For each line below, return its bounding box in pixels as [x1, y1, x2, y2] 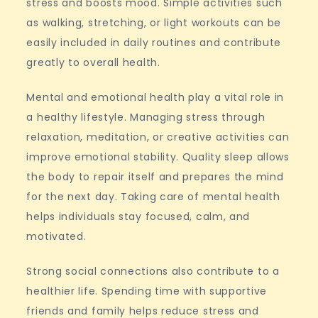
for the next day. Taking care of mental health [26, 190, 280, 204]
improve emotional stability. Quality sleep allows [26, 150, 290, 164]
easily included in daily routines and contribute [26, 35, 282, 50]
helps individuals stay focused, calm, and [26, 209, 251, 224]
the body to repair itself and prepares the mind [26, 170, 284, 184]
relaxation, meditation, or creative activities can [26, 130, 290, 144]
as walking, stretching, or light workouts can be [26, 16, 282, 30]
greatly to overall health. [26, 55, 160, 70]
